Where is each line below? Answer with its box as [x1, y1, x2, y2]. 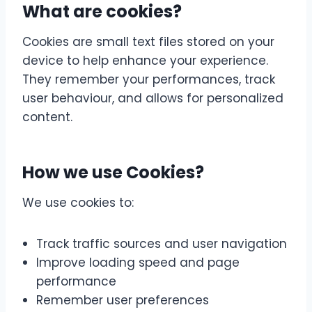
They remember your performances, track [22, 71, 275, 88]
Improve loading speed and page [36, 254, 240, 271]
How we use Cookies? [22, 161, 204, 184]
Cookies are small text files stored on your [22, 33, 274, 50]
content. [22, 109, 72, 125]
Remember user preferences [36, 292, 209, 309]
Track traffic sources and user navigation [36, 235, 287, 252]
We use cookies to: [22, 194, 134, 211]
